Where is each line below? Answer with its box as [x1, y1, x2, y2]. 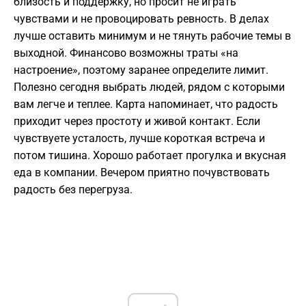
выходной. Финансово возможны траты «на [14, 46, 238, 60]
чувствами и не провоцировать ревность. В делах [14, 12, 269, 26]
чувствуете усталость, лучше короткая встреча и [14, 132, 265, 145]
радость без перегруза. [14, 183, 133, 197]
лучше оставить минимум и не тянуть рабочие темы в [14, 29, 291, 43]
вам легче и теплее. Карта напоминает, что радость [14, 98, 278, 111]
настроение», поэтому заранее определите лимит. [14, 64, 268, 77]
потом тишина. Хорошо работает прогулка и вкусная [14, 149, 286, 163]
